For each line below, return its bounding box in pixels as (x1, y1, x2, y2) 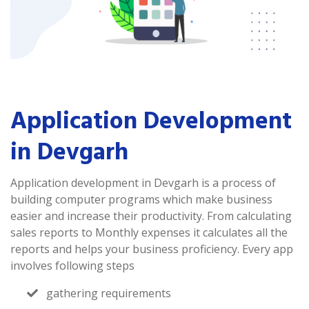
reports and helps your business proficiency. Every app (10, 241, 293, 257)
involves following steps (10, 258, 134, 273)
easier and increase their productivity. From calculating (10, 208, 292, 223)
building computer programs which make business (10, 192, 272, 207)
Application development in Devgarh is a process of (10, 175, 276, 190)
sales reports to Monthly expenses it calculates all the (10, 225, 288, 240)
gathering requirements (43, 286, 171, 301)
